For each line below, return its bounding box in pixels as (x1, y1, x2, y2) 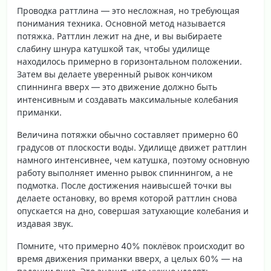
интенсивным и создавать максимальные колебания (17, 94, 238, 105)
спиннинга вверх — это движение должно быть (17, 82, 217, 93)
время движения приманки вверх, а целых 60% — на (17, 253, 243, 264)
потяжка (17, 31, 52, 42)
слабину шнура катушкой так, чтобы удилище (17, 44, 210, 54)
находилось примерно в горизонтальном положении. (17, 56, 242, 67)
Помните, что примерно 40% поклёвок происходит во (17, 241, 244, 252)
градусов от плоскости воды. (17, 142, 139, 153)
